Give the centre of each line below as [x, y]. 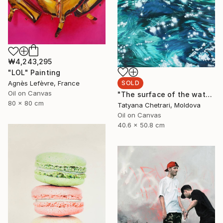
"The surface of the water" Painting [209, 95]
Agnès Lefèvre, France [44, 83]
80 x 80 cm [26, 103]
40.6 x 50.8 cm [141, 125]
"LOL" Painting [34, 73]
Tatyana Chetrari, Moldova [159, 105]
